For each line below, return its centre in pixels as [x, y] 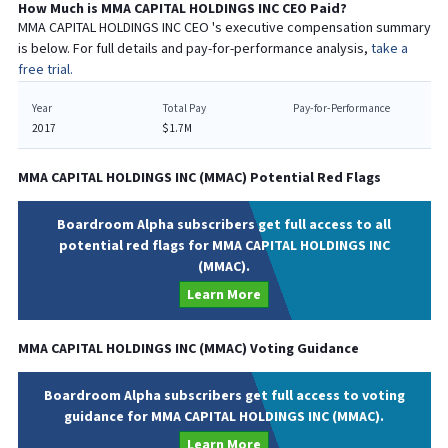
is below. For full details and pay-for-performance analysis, [194, 49]
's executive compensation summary [321, 28]
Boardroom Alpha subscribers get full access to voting [224, 395]
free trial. [45, 70]
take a [389, 49]
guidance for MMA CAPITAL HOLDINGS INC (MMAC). [224, 416]
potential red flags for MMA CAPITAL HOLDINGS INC [224, 245]
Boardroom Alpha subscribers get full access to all [224, 224]
